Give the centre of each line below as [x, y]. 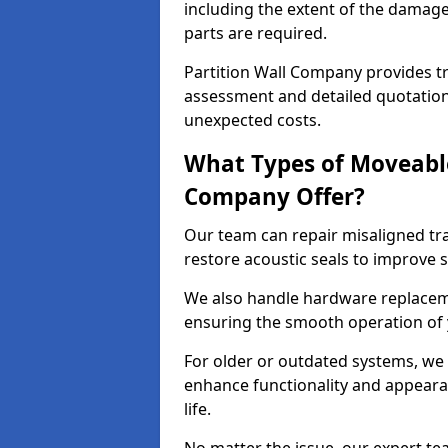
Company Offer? [274, 196]
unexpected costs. [252, 120]
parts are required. [255, 33]
